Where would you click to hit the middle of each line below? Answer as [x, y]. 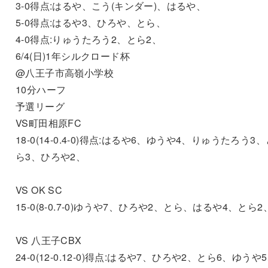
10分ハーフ [41, 89]
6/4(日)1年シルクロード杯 [72, 56]
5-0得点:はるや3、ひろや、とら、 [91, 22]
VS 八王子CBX [48, 240]
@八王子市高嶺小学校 [64, 72]
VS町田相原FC [48, 123]
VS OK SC [39, 190]
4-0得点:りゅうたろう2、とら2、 [89, 39]
